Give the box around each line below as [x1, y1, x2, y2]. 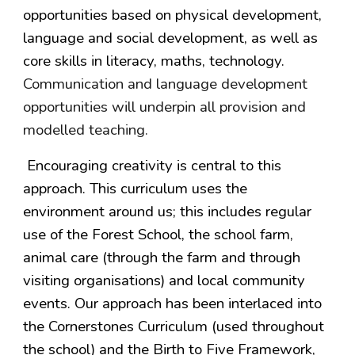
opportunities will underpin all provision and [23, 97, 307, 117]
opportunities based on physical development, [23, 5, 323, 25]
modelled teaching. [23, 120, 149, 140]
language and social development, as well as [23, 28, 319, 48]
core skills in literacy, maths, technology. [23, 51, 285, 71]
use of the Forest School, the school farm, [23, 224, 294, 245]
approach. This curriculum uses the [23, 178, 248, 199]
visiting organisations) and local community [23, 270, 306, 291]
